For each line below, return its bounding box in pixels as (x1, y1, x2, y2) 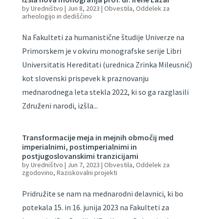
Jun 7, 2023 (67, 160, 100, 169)
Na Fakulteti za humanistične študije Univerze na (22, 32, 184, 42)
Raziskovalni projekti (56, 168, 117, 177)
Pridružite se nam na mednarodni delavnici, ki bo (22, 189, 183, 198)
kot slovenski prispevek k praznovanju (22, 73, 149, 83)
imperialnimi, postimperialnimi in (22, 142, 137, 152)
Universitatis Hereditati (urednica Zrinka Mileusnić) (22, 60, 192, 69)
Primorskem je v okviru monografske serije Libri (22, 46, 181, 56)
